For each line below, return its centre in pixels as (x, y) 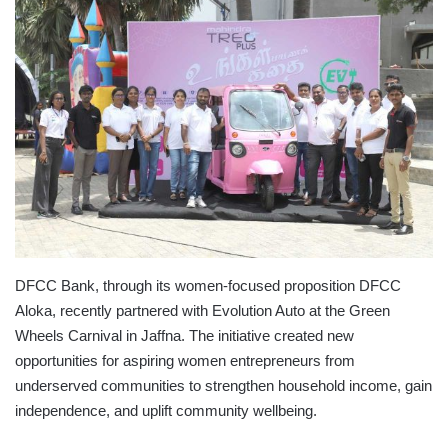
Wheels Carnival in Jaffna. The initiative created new (184, 336)
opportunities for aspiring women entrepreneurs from (185, 361)
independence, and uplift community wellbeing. (166, 411)
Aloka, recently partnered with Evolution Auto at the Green (202, 311)
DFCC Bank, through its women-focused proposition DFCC (208, 286)
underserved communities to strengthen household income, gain (223, 386)
